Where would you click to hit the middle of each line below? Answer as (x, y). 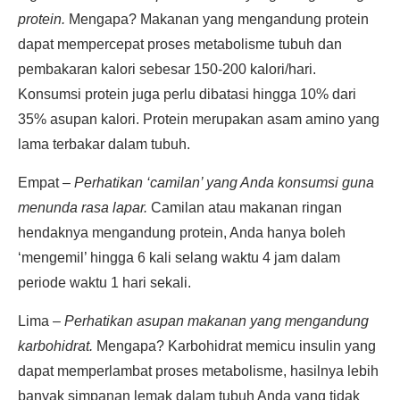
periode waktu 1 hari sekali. (104, 283)
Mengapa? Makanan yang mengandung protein (217, 19)
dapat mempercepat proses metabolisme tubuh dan (180, 44)
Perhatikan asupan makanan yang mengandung (217, 321)
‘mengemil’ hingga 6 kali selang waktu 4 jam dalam (179, 258)
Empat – (46, 183)
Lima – (41, 321)
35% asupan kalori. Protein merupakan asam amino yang (199, 119)
